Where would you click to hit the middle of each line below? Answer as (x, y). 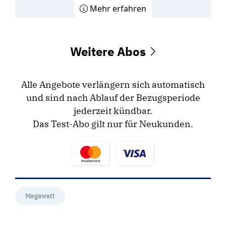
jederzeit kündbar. (113, 111)
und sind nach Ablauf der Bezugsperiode (113, 98)
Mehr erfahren (117, 9)
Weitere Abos (109, 52)
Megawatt (40, 196)
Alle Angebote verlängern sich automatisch (113, 85)
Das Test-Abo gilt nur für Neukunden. (113, 124)
